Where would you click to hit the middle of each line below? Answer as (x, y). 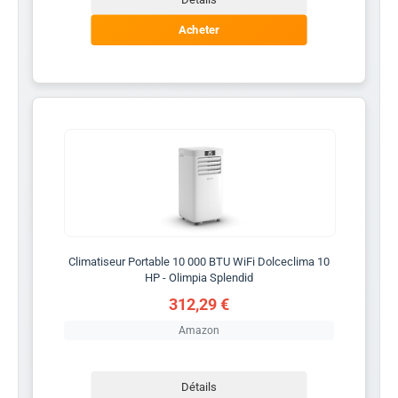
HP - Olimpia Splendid (199, 277)
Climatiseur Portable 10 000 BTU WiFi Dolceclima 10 (199, 261)
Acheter (199, 30)
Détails (199, 386)
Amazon (199, 330)
